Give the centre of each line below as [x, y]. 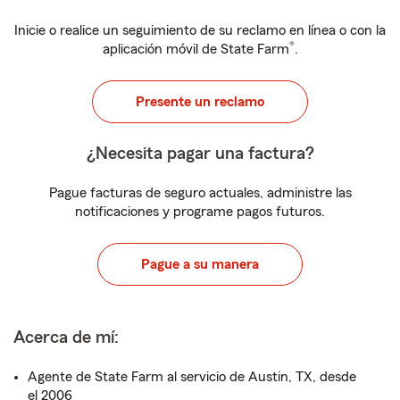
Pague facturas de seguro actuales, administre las [200, 193]
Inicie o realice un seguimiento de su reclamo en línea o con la [200, 30]
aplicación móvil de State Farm [196, 49]
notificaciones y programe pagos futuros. [200, 212]
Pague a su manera [200, 264]
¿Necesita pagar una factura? [200, 154]
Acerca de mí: [66, 337]
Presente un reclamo [200, 102]
